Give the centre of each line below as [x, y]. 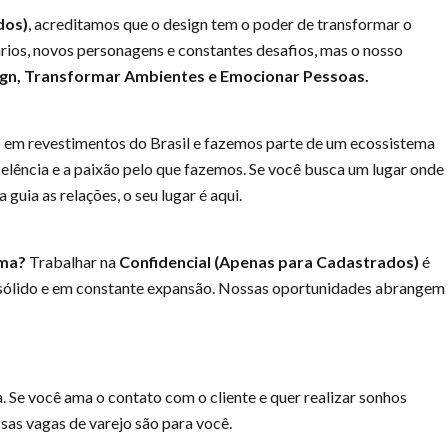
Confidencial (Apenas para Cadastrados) [269, 261]
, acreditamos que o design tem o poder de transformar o [220, 23]
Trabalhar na [72, 261]
